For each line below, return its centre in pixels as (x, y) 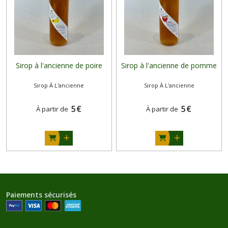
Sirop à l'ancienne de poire (59, 66)
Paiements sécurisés (41, 195)
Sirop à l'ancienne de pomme (169, 66)
